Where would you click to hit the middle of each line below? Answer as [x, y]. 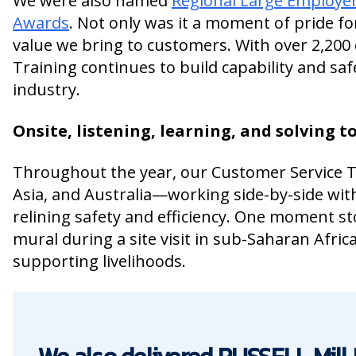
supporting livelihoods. [99, 261]
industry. [46, 89]
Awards [41, 22]
